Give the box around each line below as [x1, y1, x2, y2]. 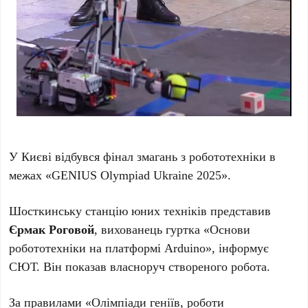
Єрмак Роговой [9, 220, 95, 237]
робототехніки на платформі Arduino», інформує [9, 239, 269, 256]
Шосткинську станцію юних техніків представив [9, 201, 272, 219]
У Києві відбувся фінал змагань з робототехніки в [9, 147, 276, 164]
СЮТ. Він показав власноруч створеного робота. [9, 257, 271, 274]
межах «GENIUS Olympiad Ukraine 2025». [9, 166, 232, 183]
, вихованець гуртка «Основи [94, 220, 251, 237]
